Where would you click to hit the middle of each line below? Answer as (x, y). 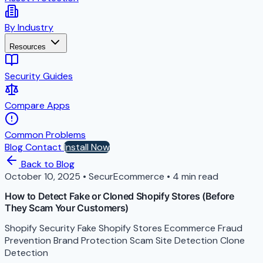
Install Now (87, 147)
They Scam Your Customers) (67, 208)
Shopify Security (41, 228)
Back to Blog (47, 164)
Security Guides (39, 76)
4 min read (195, 176)
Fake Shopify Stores (121, 228)
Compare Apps (37, 105)
